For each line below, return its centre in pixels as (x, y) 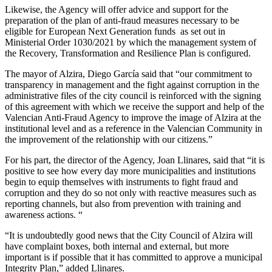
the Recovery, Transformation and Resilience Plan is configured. (128, 53)
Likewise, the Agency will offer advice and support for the (117, 9)
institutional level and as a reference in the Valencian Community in (134, 128)
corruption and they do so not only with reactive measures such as (131, 192)
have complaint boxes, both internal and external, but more (117, 246)
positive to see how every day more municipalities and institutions (130, 171)
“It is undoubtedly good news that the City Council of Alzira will (129, 235)
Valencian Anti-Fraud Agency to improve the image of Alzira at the (133, 117)
